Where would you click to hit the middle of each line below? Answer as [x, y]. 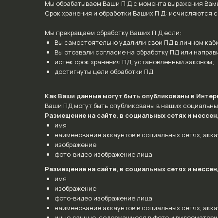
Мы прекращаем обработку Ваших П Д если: [113, 33]
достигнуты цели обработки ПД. [105, 72]
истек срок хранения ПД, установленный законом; [134, 62]
